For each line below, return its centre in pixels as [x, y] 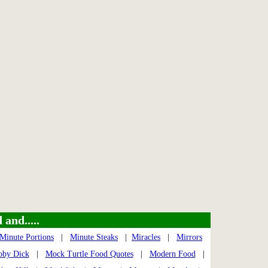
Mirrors [189, 237]
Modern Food [172, 254]
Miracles [146, 237]
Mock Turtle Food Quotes [89, 254]
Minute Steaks [94, 237]
